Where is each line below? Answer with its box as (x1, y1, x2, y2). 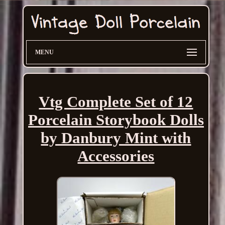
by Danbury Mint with (41, 129, 191, 147)
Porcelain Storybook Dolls (28, 111, 204, 129)
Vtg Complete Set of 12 (39, 93, 193, 111)
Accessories (77, 147, 155, 165)
